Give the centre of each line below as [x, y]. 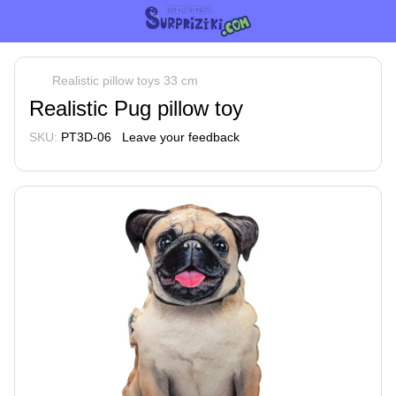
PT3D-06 [84, 137]
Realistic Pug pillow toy [136, 108]
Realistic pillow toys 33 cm [125, 80]
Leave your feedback [181, 137]
